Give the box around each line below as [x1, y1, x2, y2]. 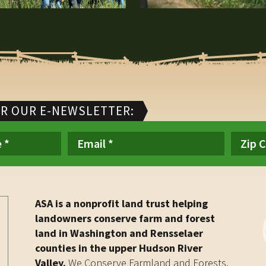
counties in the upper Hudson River [35, 240, 202, 255]
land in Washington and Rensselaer [35, 226, 203, 240]
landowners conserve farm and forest [35, 211, 215, 225]
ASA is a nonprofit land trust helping [35, 196, 208, 210]
